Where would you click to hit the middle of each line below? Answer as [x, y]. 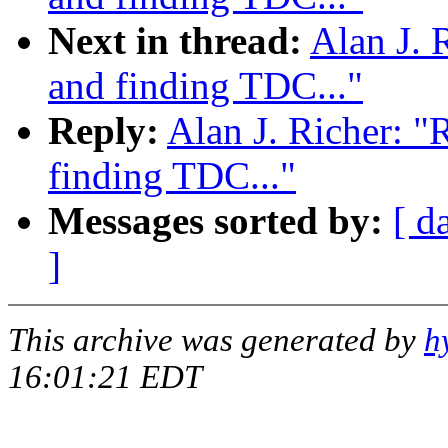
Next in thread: [175, 41]
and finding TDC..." [205, 86]
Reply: [103, 131]
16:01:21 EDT [105, 377]
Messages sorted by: [215, 221]
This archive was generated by [216, 340]
